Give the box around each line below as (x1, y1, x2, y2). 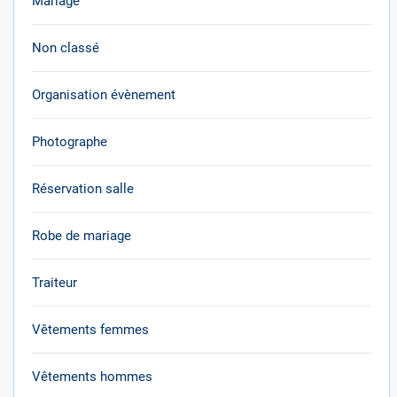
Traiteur (32, 275, 77, 291)
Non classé (32, 40, 99, 56)
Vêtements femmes (32, 322, 149, 338)
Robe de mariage (32, 228, 131, 244)
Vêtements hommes (32, 369, 152, 385)
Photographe (32, 134, 107, 150)
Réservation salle (32, 181, 134, 197)
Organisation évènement (32, 87, 175, 103)
